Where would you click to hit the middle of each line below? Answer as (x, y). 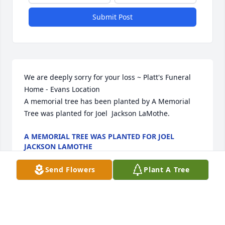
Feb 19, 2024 (45, 157)
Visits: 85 (113, 198)
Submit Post (113, 17)
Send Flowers (70, 170)
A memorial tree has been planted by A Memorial (107, 101)
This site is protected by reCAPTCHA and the (113, 219)
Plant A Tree (167, 170)
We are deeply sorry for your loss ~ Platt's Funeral (107, 77)
